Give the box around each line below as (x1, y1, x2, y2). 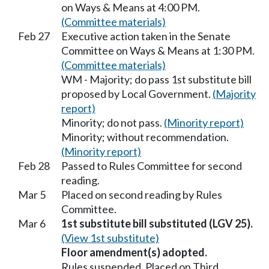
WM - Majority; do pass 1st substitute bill (61, 73, 252, 86)
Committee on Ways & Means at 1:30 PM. (61, 44, 255, 58)
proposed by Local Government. (61, 87, 213, 101)
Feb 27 (18, 29, 50, 43)
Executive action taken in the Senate (61, 29, 231, 43)
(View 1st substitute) (61, 231, 159, 245)
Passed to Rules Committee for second (61, 159, 242, 173)
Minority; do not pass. (61, 116, 164, 130)
